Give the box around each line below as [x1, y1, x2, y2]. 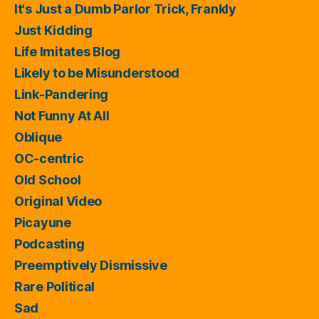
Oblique [14, 129, 63, 145]
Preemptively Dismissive [14, 257, 167, 273]
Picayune [14, 214, 71, 230]
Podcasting [14, 236, 85, 251]
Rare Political [14, 278, 95, 294]
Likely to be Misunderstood [14, 65, 179, 80]
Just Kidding [14, 22, 93, 38]
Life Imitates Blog [14, 43, 121, 59]
